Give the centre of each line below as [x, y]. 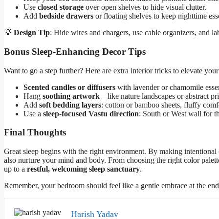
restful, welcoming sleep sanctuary [83, 169]
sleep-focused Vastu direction [91, 113]
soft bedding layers [70, 105]
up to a [15, 169]
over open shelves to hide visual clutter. [145, 7]
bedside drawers [66, 16]
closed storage [61, 7]
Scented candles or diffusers [69, 87]
